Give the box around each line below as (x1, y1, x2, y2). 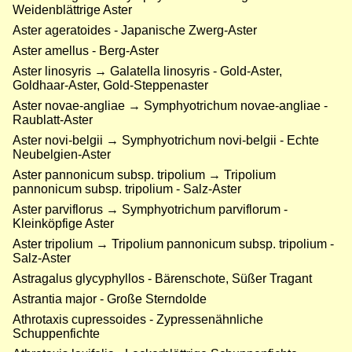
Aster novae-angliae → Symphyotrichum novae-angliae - (13, 99, 328, 113)
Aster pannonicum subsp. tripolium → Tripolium (13, 168, 276, 182)
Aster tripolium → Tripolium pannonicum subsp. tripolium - (13, 237, 334, 251)
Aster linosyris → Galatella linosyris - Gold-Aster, (13, 64, 282, 79)
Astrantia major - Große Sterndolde (13, 292, 207, 306)
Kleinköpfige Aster (13, 217, 114, 231)
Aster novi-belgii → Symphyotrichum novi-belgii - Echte (13, 134, 319, 148)
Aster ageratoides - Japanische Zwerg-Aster (13, 24, 257, 38)
